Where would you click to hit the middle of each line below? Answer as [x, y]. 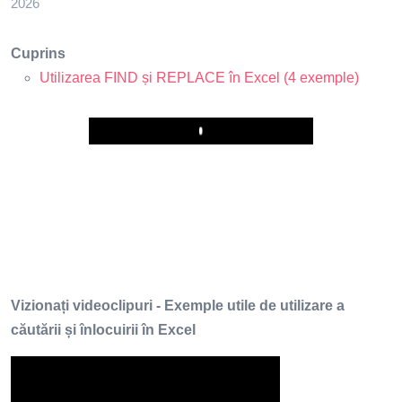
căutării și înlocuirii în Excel [103, 329]
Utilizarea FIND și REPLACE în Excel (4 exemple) [199, 78]
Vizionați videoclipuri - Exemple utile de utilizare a [178, 305]
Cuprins [38, 53]
